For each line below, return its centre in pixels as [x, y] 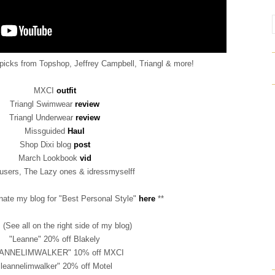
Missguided [46, 131]
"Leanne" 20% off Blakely [55, 239]
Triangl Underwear [42, 118]
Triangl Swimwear [42, 104]
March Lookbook [49, 158]
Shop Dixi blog [46, 145]
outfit [66, 91]
